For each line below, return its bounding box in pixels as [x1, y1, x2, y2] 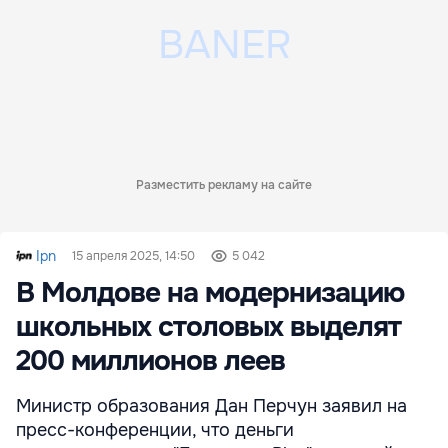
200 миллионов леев [16, 343, 285, 379]
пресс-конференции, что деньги [16, 419, 294, 441]
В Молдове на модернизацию [16, 275, 404, 311]
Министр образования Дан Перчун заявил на [16, 395, 407, 417]
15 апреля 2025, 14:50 [72, 248, 195, 264]
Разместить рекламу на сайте [136, 177, 312, 193]
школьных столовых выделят [16, 309, 401, 345]
